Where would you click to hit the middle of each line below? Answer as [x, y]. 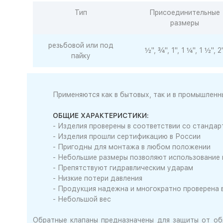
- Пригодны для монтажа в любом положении [131, 147]
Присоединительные [185, 12]
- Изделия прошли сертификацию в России [126, 136]
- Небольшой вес [82, 199]
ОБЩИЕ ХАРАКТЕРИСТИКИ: [101, 115]
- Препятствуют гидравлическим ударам [123, 168]
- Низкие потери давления [97, 178]
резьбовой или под [81, 45]
